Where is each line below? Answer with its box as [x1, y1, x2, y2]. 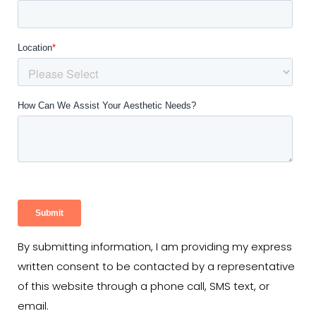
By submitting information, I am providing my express [18, 242, 292, 253]
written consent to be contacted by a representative [18, 262, 295, 273]
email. [18, 301, 49, 312]
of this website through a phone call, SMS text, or [18, 281, 269, 293]
